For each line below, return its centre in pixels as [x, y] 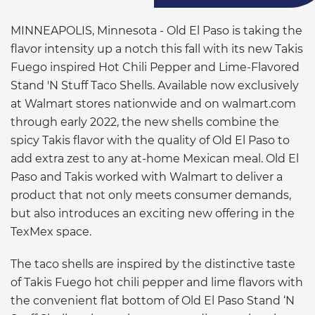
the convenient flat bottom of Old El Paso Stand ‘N [153, 300]
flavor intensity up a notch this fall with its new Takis [157, 49]
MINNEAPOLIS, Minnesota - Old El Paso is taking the [156, 30]
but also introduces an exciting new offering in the [153, 213]
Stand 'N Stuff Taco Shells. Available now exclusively [155, 85]
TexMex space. [51, 231]
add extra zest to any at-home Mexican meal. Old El [155, 158]
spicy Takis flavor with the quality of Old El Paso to [150, 140]
